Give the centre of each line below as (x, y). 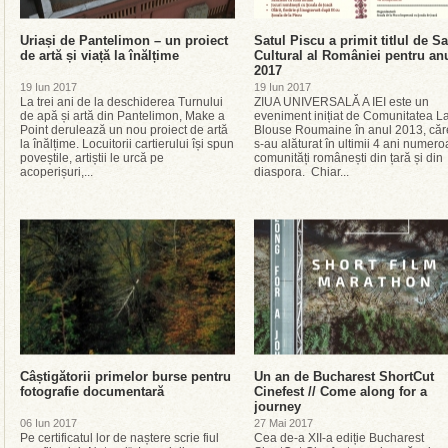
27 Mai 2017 (283, 423)
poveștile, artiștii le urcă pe (92, 158)
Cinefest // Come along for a (340, 391)
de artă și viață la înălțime (99, 55)
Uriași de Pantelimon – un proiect (124, 40)
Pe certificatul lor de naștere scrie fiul (119, 438)
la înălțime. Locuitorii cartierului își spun (127, 144)
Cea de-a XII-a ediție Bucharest (339, 438)
